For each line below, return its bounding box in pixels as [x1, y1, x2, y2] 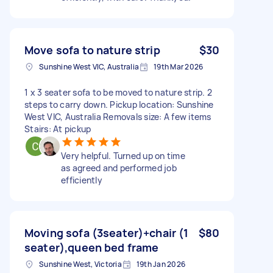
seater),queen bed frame [24, 239, 159, 255]
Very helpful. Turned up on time [61, 149, 185, 161]
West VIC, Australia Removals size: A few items [24, 110, 211, 122]
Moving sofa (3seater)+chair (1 [24, 225, 189, 240]
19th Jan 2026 [136, 258, 185, 269]
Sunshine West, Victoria [39, 258, 122, 269]
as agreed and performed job [61, 161, 177, 174]
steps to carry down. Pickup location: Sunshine [24, 98, 214, 110]
